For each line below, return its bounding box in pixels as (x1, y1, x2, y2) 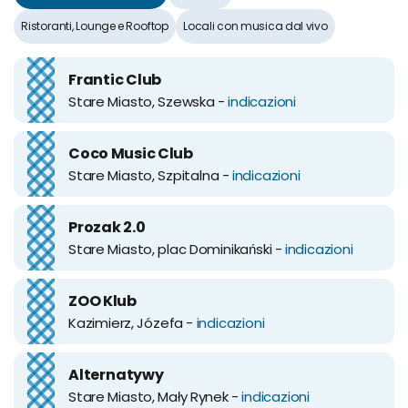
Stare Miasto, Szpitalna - (68, 165, 232, 185)
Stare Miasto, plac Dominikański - (68, 239, 285, 259)
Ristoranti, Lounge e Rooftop (21, 17, 168, 34)
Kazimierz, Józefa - (68, 312, 197, 332)
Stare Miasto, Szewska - (68, 91, 229, 111)
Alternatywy (68, 363, 164, 385)
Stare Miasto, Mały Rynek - (68, 386, 242, 406)
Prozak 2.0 (68, 216, 146, 238)
